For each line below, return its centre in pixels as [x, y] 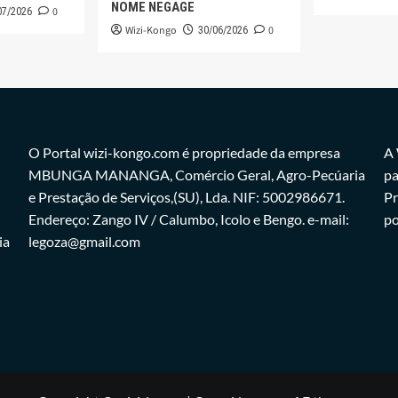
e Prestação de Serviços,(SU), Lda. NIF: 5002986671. [186, 196]
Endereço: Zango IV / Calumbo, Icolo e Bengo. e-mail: [188, 219]
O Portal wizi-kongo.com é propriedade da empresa [184, 152]
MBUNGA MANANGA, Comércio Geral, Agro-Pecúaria [196, 174]
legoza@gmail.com [84, 241]
